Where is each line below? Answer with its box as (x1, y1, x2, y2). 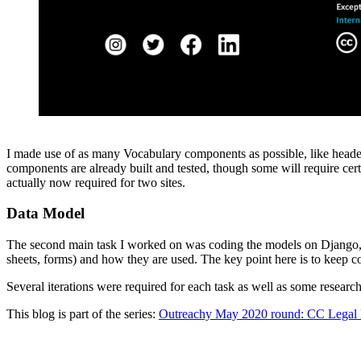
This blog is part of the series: (6, 307, 159, 322)
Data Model (6, 205, 85, 222)
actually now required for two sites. (6, 175, 185, 189)
